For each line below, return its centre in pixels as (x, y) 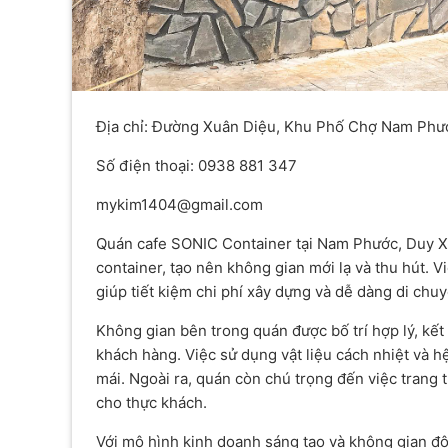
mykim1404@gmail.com (179, 204)
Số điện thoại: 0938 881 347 (196, 165)
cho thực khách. (151, 402)
